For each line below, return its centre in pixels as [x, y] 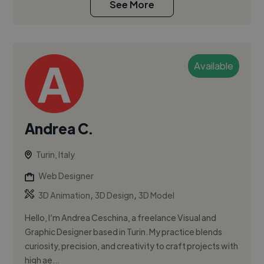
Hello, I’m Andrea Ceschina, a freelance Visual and [121, 218]
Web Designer [66, 176]
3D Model [157, 195]
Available [213, 66]
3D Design [115, 195]
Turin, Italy [56, 155]
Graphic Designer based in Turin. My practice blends [124, 232]
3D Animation [65, 195]
